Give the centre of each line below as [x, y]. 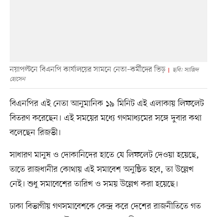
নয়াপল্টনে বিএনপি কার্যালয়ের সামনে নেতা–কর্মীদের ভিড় [87, 70]
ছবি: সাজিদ [185, 70]
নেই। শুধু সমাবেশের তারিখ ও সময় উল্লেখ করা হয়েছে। [94, 184]
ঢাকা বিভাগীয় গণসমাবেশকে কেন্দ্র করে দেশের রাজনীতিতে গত [105, 206]
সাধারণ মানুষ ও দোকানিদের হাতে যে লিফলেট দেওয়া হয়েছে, [104, 155]
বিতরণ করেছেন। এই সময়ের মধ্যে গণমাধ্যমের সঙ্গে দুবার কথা [105, 118]
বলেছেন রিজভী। [35, 132]
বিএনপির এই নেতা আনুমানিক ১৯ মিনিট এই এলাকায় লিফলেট [107, 103]
